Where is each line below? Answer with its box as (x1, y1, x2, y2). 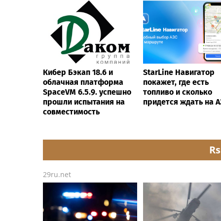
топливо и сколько (143, 87, 212, 97)
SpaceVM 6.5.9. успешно (43, 87, 131, 97)
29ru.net (43, 169, 71, 179)
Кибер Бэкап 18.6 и (43, 67, 113, 77)
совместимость (43, 107, 100, 116)
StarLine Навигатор (143, 67, 215, 77)
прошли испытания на (43, 97, 125, 107)
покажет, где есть (143, 77, 209, 87)
